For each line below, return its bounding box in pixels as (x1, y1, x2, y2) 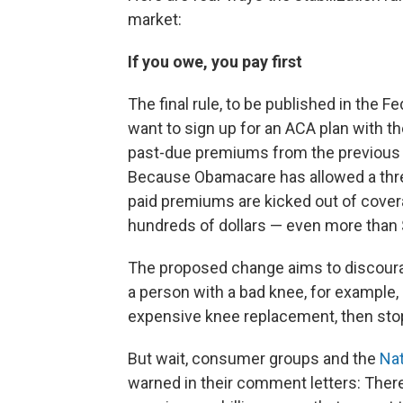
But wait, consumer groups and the (128, 348, 380, 368)
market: (128, 9, 182, 29)
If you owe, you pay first (128, 51, 302, 71)
